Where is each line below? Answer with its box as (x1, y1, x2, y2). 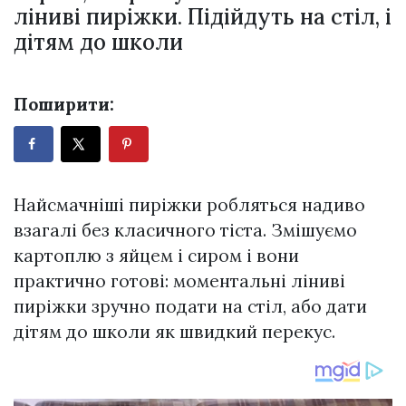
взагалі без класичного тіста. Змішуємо (14, 218, 357, 241)
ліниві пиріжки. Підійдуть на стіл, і (14, 2, 391, 31)
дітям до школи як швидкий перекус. (14, 320, 335, 343)
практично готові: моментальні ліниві (14, 269, 345, 292)
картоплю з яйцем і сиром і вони (14, 244, 299, 266)
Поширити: (14, 92, 114, 115)
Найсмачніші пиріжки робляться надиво (14, 193, 365, 216)
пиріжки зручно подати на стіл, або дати (14, 295, 367, 317)
